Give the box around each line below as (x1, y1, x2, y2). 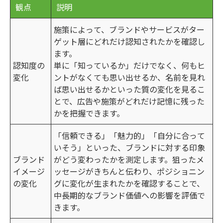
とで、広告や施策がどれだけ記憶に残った (54, 95, 205, 107)
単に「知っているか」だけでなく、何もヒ (54, 59, 205, 71)
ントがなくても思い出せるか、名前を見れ (54, 71, 205, 83)
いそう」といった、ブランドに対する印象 (54, 141, 205, 153)
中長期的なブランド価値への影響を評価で (54, 189, 205, 201)
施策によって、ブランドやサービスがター (54, 23, 205, 35)
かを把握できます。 (54, 107, 124, 119)
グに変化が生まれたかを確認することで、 (54, 177, 205, 189)
